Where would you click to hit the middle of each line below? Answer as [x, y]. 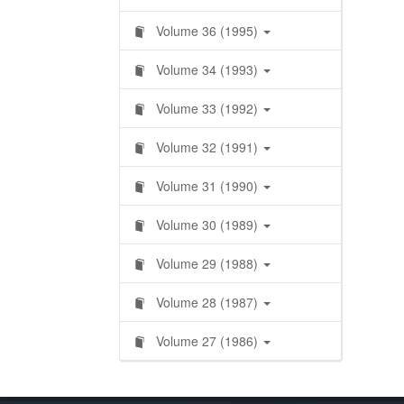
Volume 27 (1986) [207, 341]
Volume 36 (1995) [207, 31]
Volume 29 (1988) [207, 263]
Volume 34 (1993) [207, 69]
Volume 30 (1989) [207, 225]
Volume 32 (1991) [207, 147]
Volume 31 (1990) [207, 186]
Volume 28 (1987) [207, 302]
